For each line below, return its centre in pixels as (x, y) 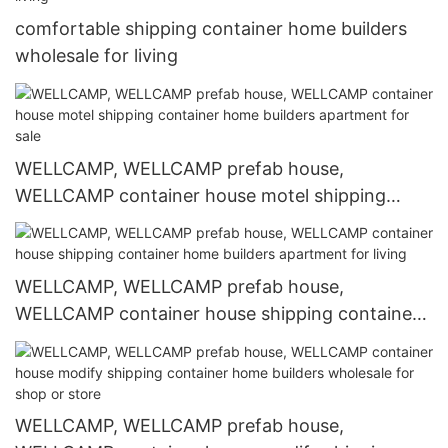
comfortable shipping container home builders (211, 29)
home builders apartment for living (161, 341)
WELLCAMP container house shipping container (217, 314)
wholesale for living (96, 56)
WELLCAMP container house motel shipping (200, 195)
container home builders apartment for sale (199, 222)
